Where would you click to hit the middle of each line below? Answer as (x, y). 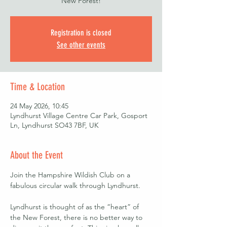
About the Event (36, 155)
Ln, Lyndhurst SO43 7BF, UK (54, 125)
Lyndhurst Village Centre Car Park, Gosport (79, 116)
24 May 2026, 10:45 (39, 106)
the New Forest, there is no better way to (77, 217)
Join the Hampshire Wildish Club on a (71, 175)
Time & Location (37, 87)
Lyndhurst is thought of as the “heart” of (75, 207)
